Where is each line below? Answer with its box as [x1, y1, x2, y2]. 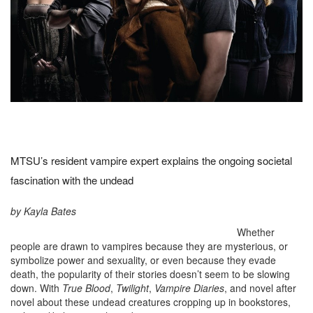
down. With [10, 280, 62, 295]
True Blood [62, 280, 110, 295]
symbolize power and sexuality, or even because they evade [10, 252, 276, 267]
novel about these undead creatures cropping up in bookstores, [10, 294, 291, 309]
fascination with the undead [10, 172, 133, 187]
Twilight [116, 280, 149, 295]
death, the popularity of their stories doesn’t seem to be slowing [10, 266, 290, 281]
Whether [237, 224, 275, 239]
